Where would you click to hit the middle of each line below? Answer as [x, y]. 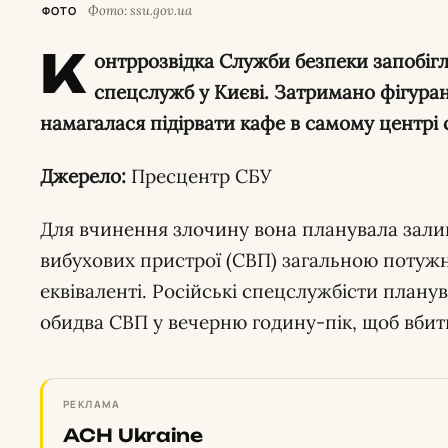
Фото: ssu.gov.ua [138, 10]
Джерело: [83, 176]
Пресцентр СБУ [199, 176]
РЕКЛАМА [92, 404]
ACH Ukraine [133, 435]
